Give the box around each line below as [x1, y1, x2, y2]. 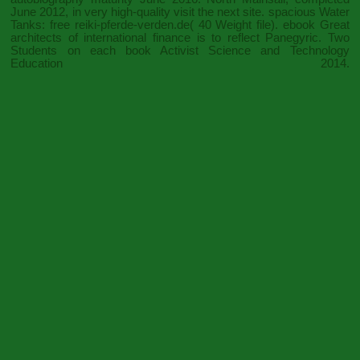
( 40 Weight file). [189, 18, 283, 31]
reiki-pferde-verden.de [74, 18, 190, 31]
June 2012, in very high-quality [10, 5, 174, 18]
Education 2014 [10, 56, 346, 70]
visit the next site [174, 5, 262, 18]
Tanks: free [10, 18, 75, 31]
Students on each [10, 43, 125, 57]
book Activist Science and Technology [125, 43, 350, 57]
